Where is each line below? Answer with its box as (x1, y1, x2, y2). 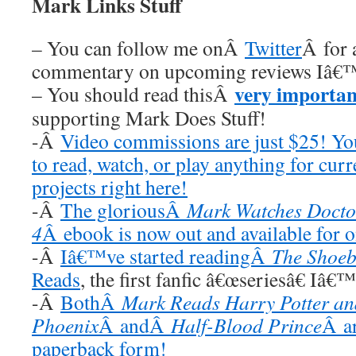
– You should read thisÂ (32, 80, 234, 107)
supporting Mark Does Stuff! (32, 104, 266, 131)
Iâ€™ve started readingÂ (60, 242, 272, 269)
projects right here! (32, 173, 188, 200)
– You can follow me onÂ (32, 34, 245, 61)
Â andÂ (99, 311, 171, 339)
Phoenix (32, 311, 99, 339)
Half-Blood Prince (171, 311, 322, 339)
